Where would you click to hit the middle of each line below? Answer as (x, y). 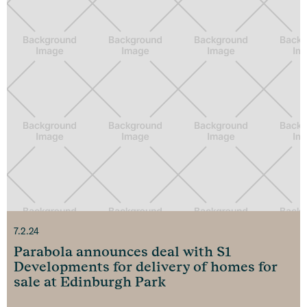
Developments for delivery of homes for (146, 267)
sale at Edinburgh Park (90, 282)
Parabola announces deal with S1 (122, 252)
